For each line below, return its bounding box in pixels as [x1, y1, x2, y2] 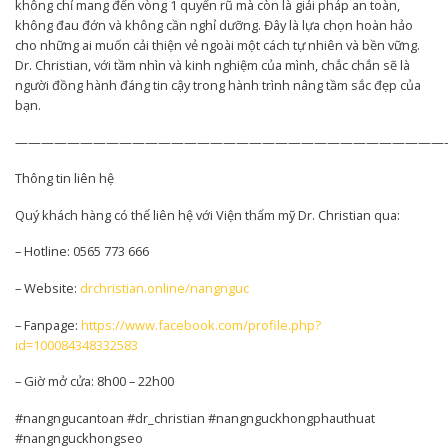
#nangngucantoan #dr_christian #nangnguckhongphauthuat [15, 408, 375, 427]
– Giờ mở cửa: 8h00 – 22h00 [15, 372, 174, 391]
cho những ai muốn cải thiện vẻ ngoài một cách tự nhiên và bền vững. [15, 35, 420, 54]
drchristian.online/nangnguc [80, 279, 249, 298]
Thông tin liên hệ [15, 169, 114, 188]
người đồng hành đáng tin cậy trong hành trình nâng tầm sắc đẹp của [15, 75, 421, 94]
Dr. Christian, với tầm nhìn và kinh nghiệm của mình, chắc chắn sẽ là [15, 55, 410, 74]
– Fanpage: [15, 315, 81, 334]
